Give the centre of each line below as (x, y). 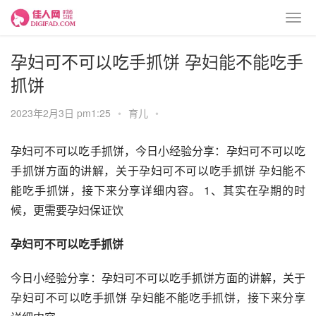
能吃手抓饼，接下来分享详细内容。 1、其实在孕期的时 (158, 190)
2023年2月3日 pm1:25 (62, 113)
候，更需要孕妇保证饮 (67, 210)
